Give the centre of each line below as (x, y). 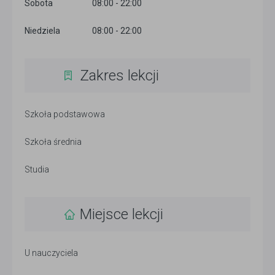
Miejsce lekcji (122, 215)
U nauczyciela (51, 253)
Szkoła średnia (53, 142)
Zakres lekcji (119, 76)
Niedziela (42, 31)
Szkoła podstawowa (65, 114)
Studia (37, 170)
